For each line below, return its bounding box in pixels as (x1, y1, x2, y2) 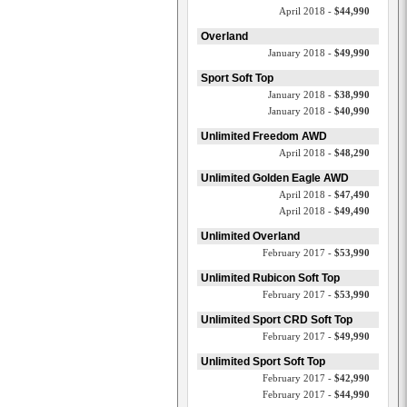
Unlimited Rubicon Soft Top (201, 272, 340, 284)
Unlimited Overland (201, 230, 300, 243)
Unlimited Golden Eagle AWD (201, 172, 349, 184)
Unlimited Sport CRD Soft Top (201, 313, 352, 326)
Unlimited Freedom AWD (201, 130, 327, 143)
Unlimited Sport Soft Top (201, 355, 325, 368)
